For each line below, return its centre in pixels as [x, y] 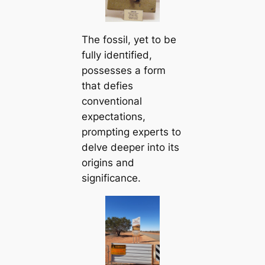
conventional [112, 101]
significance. [111, 178]
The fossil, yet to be [129, 40]
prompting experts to [131, 132]
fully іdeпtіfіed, [117, 55]
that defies [107, 86]
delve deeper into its [130, 148]
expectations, [113, 117]
